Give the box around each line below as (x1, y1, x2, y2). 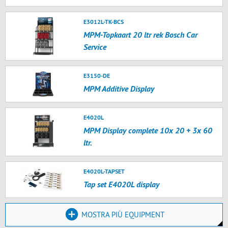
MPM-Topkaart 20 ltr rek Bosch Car (83, 30, 198, 40)
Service (83, 42, 107, 52)
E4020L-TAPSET (83, 167, 125, 175)
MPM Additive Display (83, 83, 155, 94)
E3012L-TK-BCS (83, 18, 124, 25)
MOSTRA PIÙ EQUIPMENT (81, 210, 164, 219)
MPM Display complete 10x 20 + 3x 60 (83, 125, 213, 135)
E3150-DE (83, 72, 110, 79)
